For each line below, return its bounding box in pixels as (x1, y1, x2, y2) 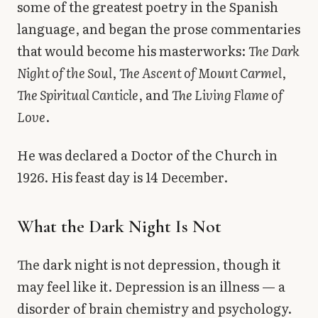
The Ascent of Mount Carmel (119, 63, 282, 83)
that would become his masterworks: (17, 41, 248, 61)
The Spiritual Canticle (17, 85, 138, 105)
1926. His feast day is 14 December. (17, 167, 228, 187)
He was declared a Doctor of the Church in (17, 145, 278, 165)
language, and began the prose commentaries (17, 19, 300, 39)
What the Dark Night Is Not (17, 214, 221, 237)
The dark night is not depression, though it (17, 254, 280, 274)
